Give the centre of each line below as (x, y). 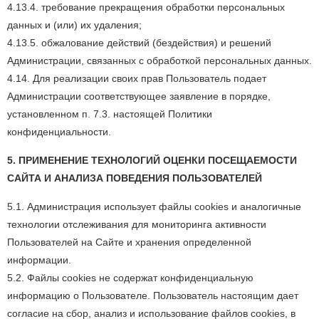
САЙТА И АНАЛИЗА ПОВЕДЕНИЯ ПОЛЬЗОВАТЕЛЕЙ (135, 178)
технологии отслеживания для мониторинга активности (137, 224)
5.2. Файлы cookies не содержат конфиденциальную (130, 278)
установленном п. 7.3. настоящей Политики (110, 114)
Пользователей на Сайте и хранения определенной (129, 242)
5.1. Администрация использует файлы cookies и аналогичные (154, 206)
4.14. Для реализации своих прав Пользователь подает (137, 78)
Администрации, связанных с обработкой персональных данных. (159, 61)
